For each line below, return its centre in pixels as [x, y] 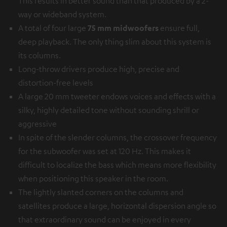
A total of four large [53, 28]
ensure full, [179, 28]
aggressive [37, 123]
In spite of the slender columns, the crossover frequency [118, 137]
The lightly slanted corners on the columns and [101, 192]
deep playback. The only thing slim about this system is [115, 41]
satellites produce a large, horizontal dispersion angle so [117, 205]
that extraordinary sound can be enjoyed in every [105, 219]
